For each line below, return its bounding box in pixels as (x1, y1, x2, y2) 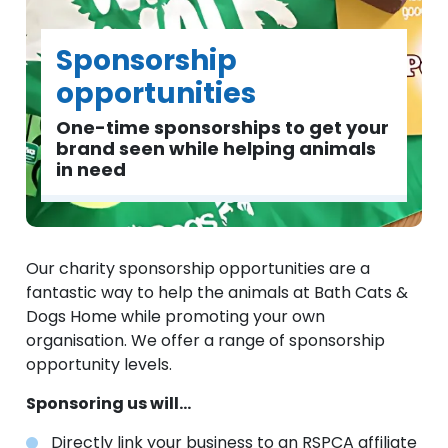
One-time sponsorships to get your (56, 115, 390, 140)
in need (56, 157, 127, 182)
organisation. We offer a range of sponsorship (26, 329, 386, 352)
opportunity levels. (26, 353, 173, 376)
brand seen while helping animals (56, 136, 377, 161)
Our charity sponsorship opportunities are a (26, 257, 371, 280)
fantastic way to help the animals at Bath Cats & (26, 281, 409, 304)
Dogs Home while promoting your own (26, 305, 326, 328)
